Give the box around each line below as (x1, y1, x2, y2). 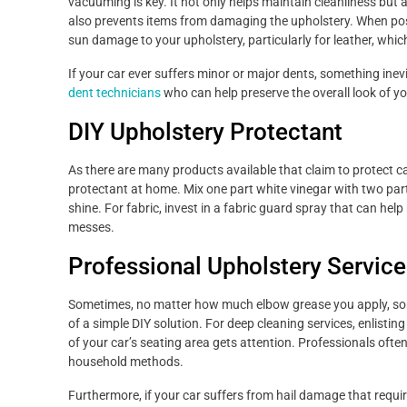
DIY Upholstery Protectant (68, 118, 342, 145)
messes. (68, 220, 114, 234)
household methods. (68, 354, 184, 369)
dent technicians (68, 85, 161, 100)
